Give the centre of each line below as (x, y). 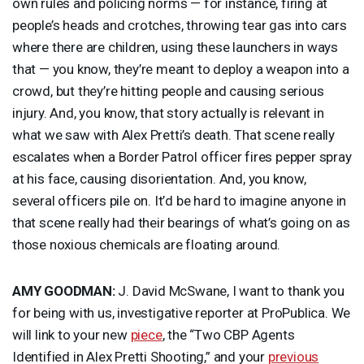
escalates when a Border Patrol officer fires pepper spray (182, 156)
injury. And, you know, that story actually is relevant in (168, 113)
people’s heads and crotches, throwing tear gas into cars (180, 25)
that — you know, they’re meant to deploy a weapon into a (181, 69)
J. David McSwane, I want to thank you (230, 290)
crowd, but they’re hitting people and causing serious (168, 91)
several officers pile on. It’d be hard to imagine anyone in (180, 200)
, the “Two (193, 334)
